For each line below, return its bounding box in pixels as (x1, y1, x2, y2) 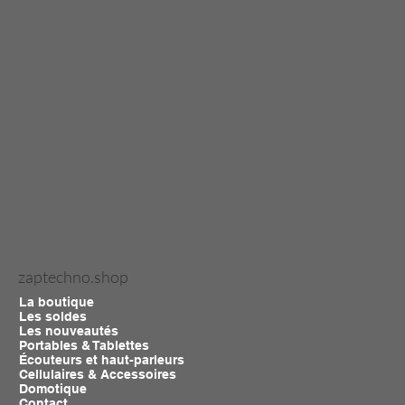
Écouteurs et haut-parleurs (18, 352, 184, 367)
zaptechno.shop (18, 266, 128, 287)
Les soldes (18, 308, 87, 324)
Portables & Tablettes (18, 337, 149, 353)
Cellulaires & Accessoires (18, 366, 176, 381)
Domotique (18, 381, 87, 396)
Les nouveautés (18, 323, 118, 338)
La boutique (18, 294, 94, 309)
